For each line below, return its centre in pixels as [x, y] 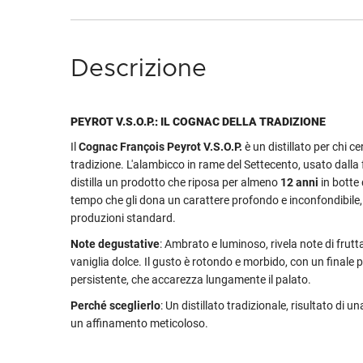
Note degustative [115, 244]
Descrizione [139, 69]
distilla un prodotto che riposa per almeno [175, 182]
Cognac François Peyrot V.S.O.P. [160, 147]
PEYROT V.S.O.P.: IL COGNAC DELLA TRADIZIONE [198, 122]
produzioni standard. [124, 218]
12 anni [299, 182]
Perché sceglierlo [115, 305]
